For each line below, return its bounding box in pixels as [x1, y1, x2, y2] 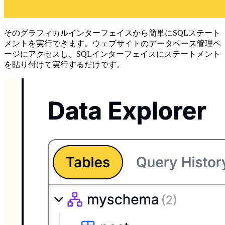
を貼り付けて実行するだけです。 [4, 60, 125, 69]
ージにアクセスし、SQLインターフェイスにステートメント [4, 50, 220, 59]
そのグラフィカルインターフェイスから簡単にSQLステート [4, 29, 220, 38]
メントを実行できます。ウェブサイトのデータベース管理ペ [4, 39, 221, 48]
